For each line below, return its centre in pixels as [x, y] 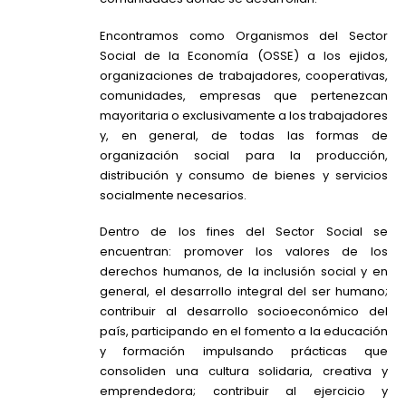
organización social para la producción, [244, 155]
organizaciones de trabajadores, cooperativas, [244, 75]
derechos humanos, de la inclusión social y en [244, 272]
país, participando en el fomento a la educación [244, 332]
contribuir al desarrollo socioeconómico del [244, 312]
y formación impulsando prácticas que [244, 352]
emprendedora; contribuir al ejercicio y [244, 391]
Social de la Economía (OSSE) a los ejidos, [244, 55]
